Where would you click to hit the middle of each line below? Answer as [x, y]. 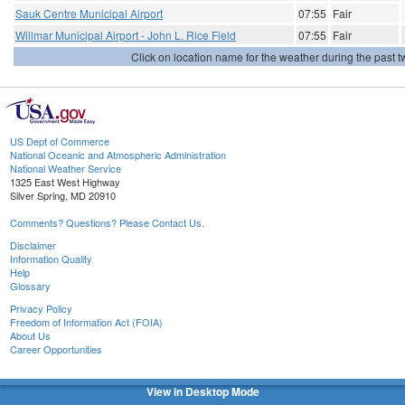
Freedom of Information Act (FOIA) [86, 322]
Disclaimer [33, 245]
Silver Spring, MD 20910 [63, 196]
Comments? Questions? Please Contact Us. [107, 223]
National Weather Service [66, 169]
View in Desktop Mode [202, 391]
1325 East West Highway [65, 182]
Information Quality [51, 259]
